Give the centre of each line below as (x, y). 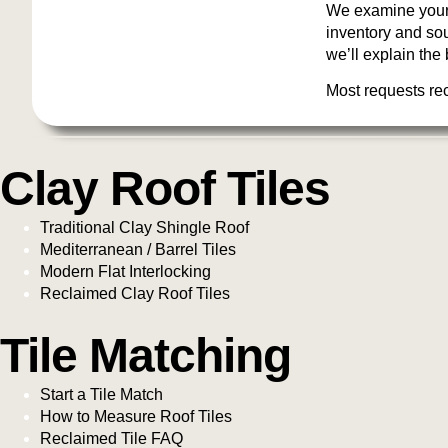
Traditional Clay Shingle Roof (144, 228)
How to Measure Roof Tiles (136, 417)
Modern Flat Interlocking (125, 272)
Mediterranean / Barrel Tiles (138, 250)
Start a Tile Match (101, 395)
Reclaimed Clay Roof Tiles (135, 294)
